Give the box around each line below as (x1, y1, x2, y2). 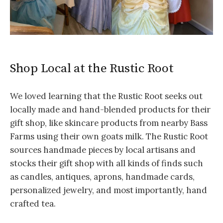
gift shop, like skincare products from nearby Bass (10, 117, 208, 129)
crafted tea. (10, 198, 56, 210)
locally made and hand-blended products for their (10, 104, 211, 115)
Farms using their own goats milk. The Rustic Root (10, 131, 208, 142)
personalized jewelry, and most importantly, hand (10, 185, 207, 196)
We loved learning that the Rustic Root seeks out (10, 91, 203, 102)
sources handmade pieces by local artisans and (10, 144, 196, 156)
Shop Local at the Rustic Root (10, 61, 174, 77)
